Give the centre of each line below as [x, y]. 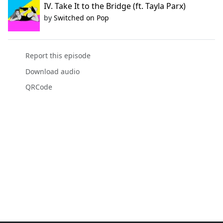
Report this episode [58, 56]
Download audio [52, 71]
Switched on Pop [81, 18]
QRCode [39, 87]
